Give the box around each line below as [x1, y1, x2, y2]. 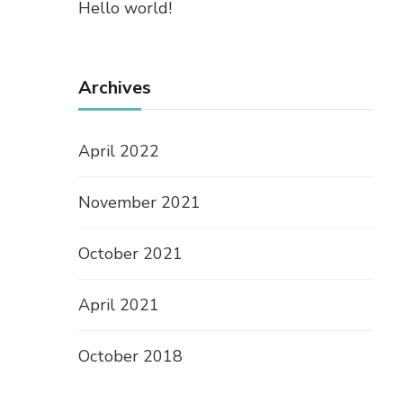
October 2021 [78, 243, 183, 265]
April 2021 [78, 294, 159, 317]
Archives [78, 76, 151, 101]
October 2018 [78, 345, 183, 368]
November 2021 [78, 192, 201, 214]
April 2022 [78, 140, 159, 163]
